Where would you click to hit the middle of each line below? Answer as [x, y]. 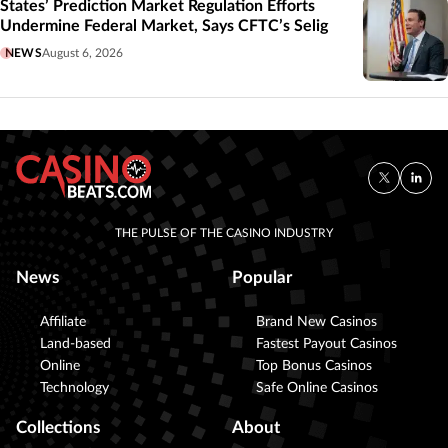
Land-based [75, 344]
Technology [74, 388]
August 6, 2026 [82, 53]
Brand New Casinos [316, 322]
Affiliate [63, 322]
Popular [262, 278]
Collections [58, 428]
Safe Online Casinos [317, 388]
